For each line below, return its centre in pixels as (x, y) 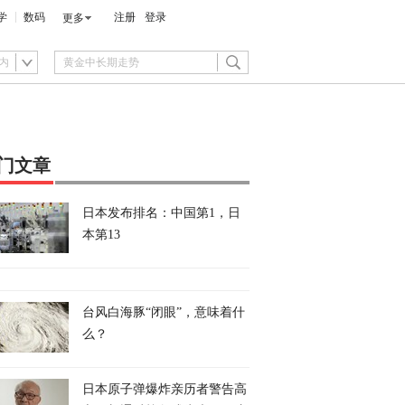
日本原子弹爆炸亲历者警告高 (165, 389)
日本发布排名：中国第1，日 (161, 213)
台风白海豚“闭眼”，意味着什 (164, 312)
